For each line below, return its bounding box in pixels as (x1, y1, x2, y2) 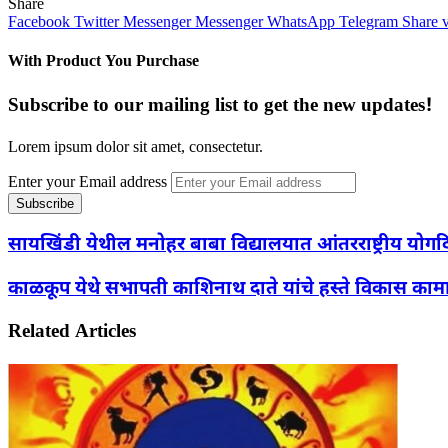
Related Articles (8, 320, 136, 346)
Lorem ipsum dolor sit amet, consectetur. (8, 138, 263, 156)
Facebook (8, 12, 70, 30)
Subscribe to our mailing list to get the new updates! (8, 94, 433, 120)
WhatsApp (267, 12, 335, 30)
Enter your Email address (8, 173, 167, 191)
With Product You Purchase (8, 52, 199, 74)
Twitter (74, 12, 119, 30)
